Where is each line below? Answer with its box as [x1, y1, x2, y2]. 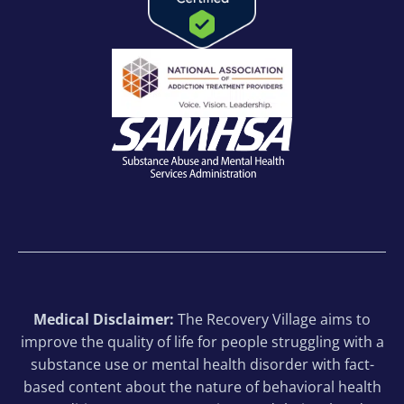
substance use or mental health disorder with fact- [30, 354, 374, 375]
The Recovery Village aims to [174, 309, 371, 330]
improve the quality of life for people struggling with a [20, 332, 384, 353]
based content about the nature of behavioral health [23, 377, 381, 398]
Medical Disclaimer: [33, 309, 174, 330]
